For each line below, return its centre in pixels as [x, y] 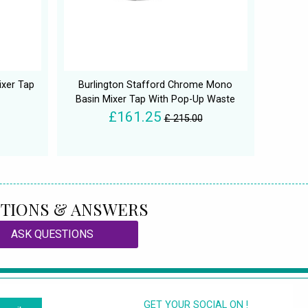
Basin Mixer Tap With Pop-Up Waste [155, 100]
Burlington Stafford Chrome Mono [155, 85]
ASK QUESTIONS [52, 234]
